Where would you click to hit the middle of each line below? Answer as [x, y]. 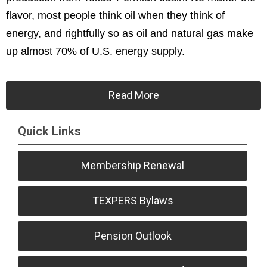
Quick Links [49, 131]
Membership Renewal [133, 166]
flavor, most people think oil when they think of [115, 16]
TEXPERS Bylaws [133, 201]
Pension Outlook [133, 236]
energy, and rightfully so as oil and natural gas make [130, 34]
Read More [133, 95]
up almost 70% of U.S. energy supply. [98, 52]
